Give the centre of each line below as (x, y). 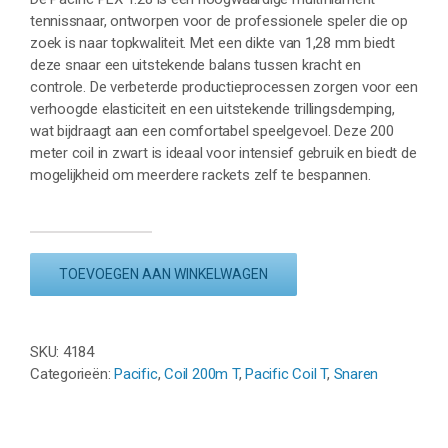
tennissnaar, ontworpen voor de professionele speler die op (219, 21)
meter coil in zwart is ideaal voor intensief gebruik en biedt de (223, 153)
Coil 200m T (201, 374)
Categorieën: (72, 374)
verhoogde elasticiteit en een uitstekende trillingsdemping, (212, 109)
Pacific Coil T (286, 374)
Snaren (356, 374)
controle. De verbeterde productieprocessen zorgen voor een (224, 87)
